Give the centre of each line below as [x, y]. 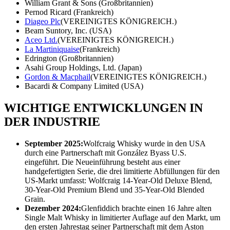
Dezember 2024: [53, 208]
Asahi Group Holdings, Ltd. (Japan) [83, 68]
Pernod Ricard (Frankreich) [69, 12]
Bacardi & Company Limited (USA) [84, 86]
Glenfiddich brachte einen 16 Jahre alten [146, 208]
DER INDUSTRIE [52, 122]
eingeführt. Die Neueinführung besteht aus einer [102, 162]
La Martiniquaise [52, 49]
